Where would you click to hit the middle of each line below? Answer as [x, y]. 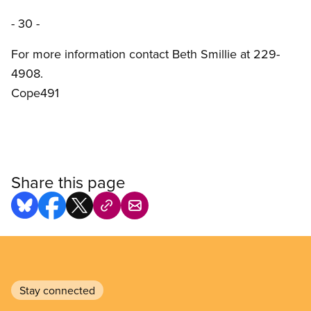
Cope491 [35, 93]
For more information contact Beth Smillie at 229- [145, 54]
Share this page [68, 182]
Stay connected [57, 291]
